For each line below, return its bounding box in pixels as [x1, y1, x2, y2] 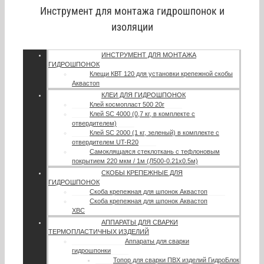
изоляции [111, 20, 153, 33]
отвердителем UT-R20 [72, 138, 138, 146]
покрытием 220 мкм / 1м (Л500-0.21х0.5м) [72, 157, 198, 164]
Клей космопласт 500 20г [90, 100, 164, 108]
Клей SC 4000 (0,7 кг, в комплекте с [90, 110, 195, 117]
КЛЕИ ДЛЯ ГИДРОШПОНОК [101, 91, 186, 98]
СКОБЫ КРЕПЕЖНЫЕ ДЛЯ [101, 169, 183, 176]
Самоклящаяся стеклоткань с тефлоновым [90, 147, 220, 155]
